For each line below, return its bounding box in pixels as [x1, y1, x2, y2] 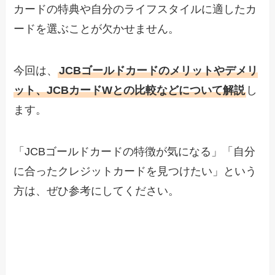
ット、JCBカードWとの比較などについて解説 [14, 84, 246, 97]
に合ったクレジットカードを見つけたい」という [14, 165, 257, 178]
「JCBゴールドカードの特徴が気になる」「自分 [14, 145, 256, 158]
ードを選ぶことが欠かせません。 [14, 23, 180, 36]
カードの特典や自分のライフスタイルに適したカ [14, 3, 257, 16]
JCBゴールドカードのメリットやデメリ [59, 64, 258, 77]
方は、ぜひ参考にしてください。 [14, 185, 180, 198]
